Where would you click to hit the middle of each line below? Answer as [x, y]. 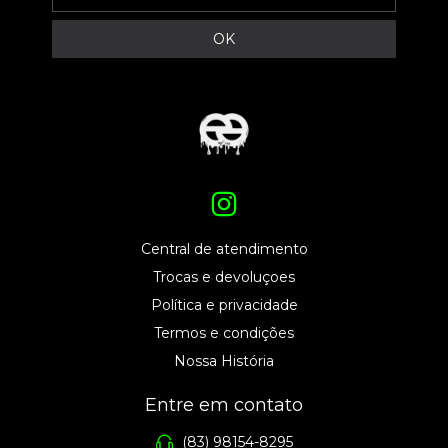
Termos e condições [224, 333]
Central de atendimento [224, 249]
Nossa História [224, 361]
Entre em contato [224, 405]
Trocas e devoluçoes [224, 277]
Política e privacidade [224, 305]
